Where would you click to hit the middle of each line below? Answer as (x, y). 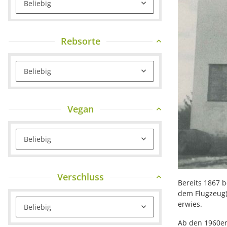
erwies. (190, 204)
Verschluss (81, 177)
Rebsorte (81, 41)
